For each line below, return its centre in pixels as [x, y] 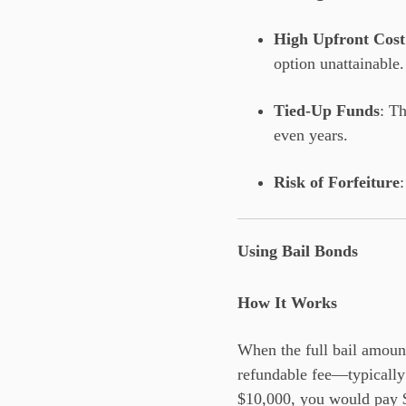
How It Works [287, 302]
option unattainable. [339, 63]
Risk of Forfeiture [337, 183]
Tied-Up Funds [327, 111]
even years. [311, 135]
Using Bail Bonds [298, 251]
